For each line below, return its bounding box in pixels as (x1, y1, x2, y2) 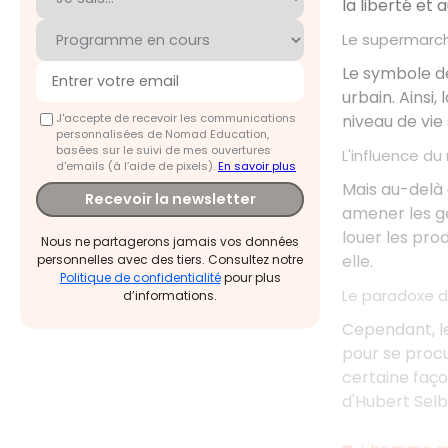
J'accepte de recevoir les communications (56, 109, 296, 126)
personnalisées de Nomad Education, (56, 125, 269, 142)
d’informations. (123, 287, 217, 305)
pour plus (220, 269, 281, 287)
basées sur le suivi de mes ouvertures (56, 141, 271, 158)
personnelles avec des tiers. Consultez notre (37, 251, 303, 269)
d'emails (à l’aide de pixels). (56, 157, 218, 174)
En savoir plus (218, 157, 296, 174)
